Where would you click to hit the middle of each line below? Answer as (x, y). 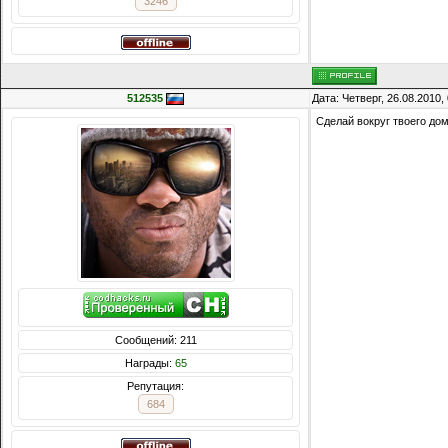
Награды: (149, 363)
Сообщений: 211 (155, 340)
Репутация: (155, 386)
